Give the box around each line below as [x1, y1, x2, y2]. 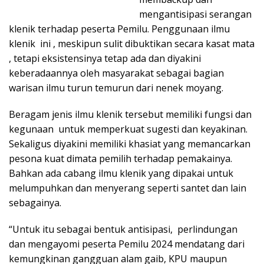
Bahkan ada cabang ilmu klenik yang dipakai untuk [9, 167, 233, 180]
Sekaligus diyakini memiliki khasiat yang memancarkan [9, 137, 250, 151]
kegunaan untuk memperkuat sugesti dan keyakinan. [9, 123, 247, 136]
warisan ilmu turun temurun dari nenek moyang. [9, 81, 223, 95]
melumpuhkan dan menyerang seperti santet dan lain [9, 181, 246, 195]
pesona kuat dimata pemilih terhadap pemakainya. [9, 152, 232, 166]
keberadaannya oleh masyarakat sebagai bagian [9, 67, 224, 80]
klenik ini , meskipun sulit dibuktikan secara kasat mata [9, 37, 255, 51]
